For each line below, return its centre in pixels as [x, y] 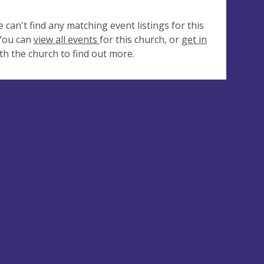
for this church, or [141, 39]
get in [194, 39]
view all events [67, 39]
